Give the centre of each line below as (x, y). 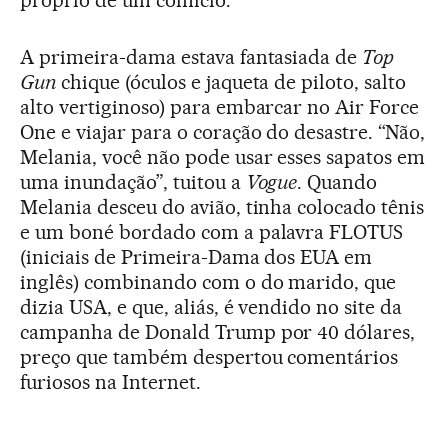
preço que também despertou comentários (209, 357)
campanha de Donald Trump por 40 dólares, (218, 332)
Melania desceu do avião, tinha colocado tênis (222, 207)
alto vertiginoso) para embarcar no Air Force (220, 107)
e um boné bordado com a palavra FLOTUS (212, 232)
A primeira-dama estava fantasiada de (191, 57)
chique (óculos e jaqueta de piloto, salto (231, 82)
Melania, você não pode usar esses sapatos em (223, 157)
